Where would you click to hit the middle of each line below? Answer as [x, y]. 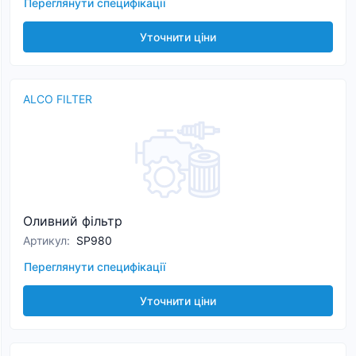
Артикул [45, 240]
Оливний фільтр [73, 221]
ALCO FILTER [58, 99]
